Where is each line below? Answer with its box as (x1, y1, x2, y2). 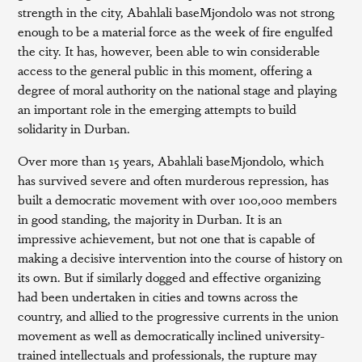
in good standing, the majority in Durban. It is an (18, 209, 283, 228)
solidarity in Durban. (18, 119, 131, 137)
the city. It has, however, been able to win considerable (18, 41, 321, 60)
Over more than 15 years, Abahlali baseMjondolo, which (18, 151, 325, 170)
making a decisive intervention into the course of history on (18, 248, 343, 267)
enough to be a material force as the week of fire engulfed (18, 22, 334, 40)
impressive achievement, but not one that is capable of (18, 229, 316, 247)
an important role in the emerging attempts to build (18, 99, 297, 118)
